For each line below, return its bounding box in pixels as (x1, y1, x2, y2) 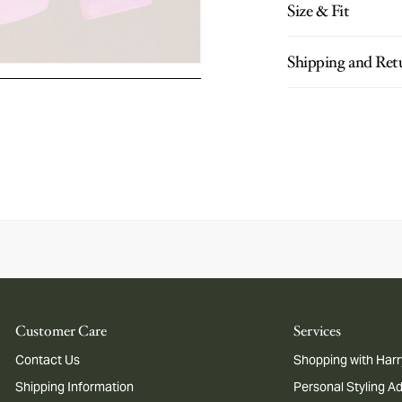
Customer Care (15, 321, 108, 341)
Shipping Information (15, 379, 135, 395)
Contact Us (15, 352, 81, 368)
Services (293, 321, 342, 341)
